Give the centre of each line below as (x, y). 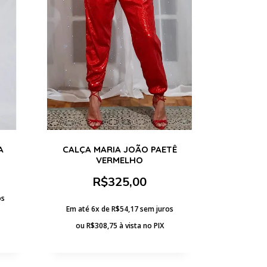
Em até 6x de (89, 209)
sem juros (156, 209)
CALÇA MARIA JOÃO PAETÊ (119, 149)
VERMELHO (119, 160)
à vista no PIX (141, 225)
